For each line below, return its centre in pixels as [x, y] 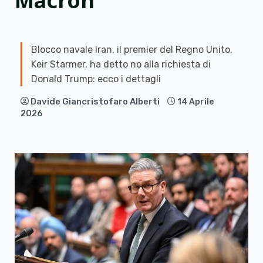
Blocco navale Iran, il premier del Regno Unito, [132, 49]
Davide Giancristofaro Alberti [95, 101]
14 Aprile [195, 102]
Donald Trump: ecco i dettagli [96, 79]
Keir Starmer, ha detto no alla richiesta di [121, 64]
